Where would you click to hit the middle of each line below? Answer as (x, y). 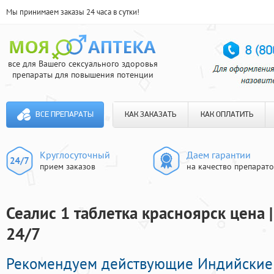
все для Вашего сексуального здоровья (83, 64)
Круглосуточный (75, 155)
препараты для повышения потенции (83, 75)
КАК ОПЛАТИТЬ (227, 115)
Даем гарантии (219, 155)
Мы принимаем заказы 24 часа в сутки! (73, 12)
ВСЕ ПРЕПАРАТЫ (64, 115)
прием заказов (68, 166)
